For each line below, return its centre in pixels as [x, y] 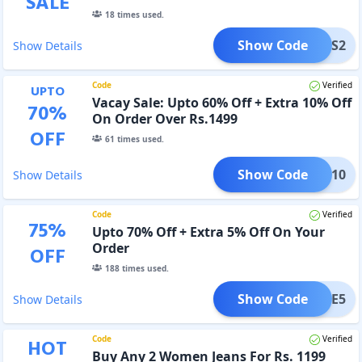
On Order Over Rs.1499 [164, 118]
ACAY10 [322, 174]
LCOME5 [320, 299]
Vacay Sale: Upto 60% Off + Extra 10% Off [221, 102]
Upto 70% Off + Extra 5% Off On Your [208, 232]
